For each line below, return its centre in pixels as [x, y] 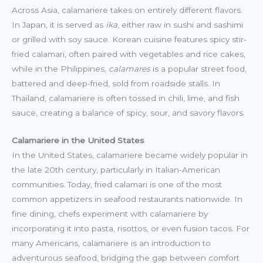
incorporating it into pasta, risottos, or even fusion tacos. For [131, 228]
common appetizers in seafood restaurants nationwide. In [127, 199]
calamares [129, 68]
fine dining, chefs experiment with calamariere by [110, 213]
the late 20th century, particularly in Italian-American [116, 169]
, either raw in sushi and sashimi [180, 24]
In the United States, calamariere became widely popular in [130, 155]
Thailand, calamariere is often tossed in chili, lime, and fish [126, 98]
